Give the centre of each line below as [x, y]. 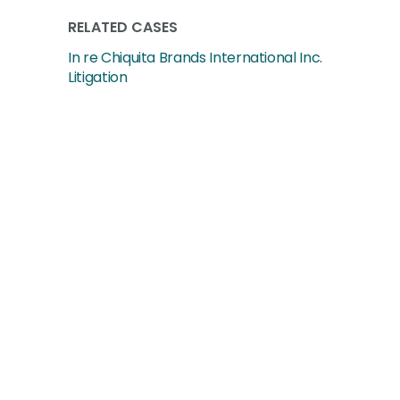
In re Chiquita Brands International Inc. [195, 58]
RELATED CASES [123, 27]
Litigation [98, 77]
